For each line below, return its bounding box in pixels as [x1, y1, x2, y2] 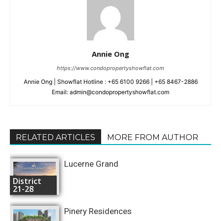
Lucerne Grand [64, 159, 118, 169]
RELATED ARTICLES [16, 133, 95, 143]
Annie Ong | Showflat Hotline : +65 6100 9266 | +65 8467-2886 [23, 78, 198, 86]
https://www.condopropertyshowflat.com [57, 65, 164, 72]
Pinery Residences [64, 206, 132, 217]
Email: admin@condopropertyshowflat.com [52, 88, 169, 96]
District [13, 175, 41, 186]
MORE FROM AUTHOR [107, 133, 198, 143]
